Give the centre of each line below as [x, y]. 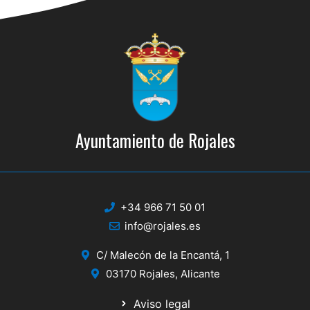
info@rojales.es [163, 226]
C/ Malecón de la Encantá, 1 [163, 255]
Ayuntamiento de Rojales [155, 140]
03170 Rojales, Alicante [163, 273]
